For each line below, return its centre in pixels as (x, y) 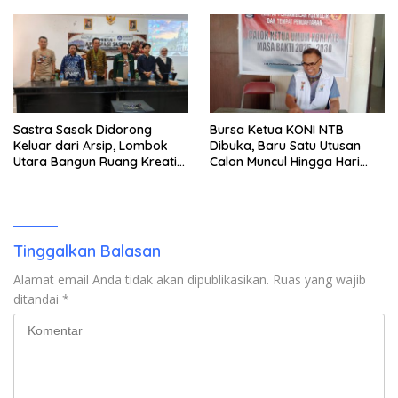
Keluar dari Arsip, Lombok (91, 145)
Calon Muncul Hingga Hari (285, 161)
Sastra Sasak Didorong (83, 129)
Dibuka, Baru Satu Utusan (285, 145)
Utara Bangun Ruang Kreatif (98, 161)
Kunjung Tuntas (59, 24)
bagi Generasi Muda (73, 177)
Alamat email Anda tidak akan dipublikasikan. (141, 279)
